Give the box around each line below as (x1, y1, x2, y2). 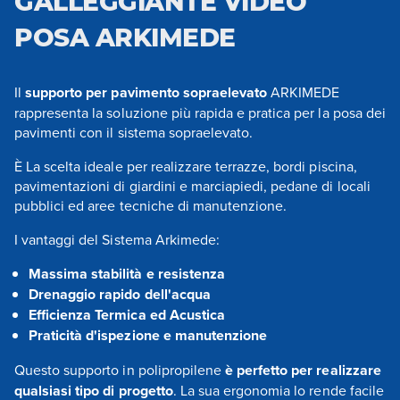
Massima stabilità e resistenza (29, 263, 225, 285)
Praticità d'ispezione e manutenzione (29, 325, 271, 346)
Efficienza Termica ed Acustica (29, 304, 225, 326)
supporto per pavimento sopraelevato (25, 82, 268, 104)
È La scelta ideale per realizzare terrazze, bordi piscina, (14, 156, 357, 177)
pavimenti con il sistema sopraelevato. (14, 122, 254, 143)
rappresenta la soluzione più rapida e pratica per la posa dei (14, 103, 386, 123)
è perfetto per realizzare (225, 360, 381, 381)
